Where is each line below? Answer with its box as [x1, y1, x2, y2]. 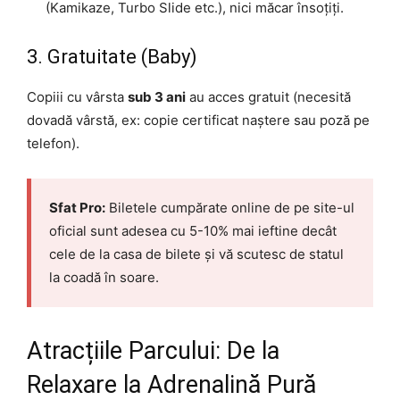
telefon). [27, 135, 79, 153]
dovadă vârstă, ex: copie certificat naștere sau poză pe [27, 112, 370, 129]
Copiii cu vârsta [27, 88, 128, 106]
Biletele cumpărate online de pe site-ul [105, 199, 354, 217]
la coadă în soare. [49, 269, 159, 287]
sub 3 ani [128, 88, 186, 106]
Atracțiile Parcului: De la [27, 337, 279, 366]
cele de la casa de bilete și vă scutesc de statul [49, 246, 344, 263]
